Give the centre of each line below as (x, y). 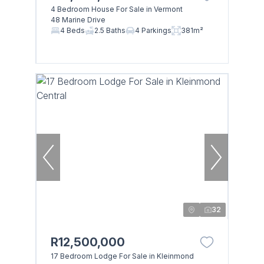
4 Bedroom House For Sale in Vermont (116, 9)
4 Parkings (153, 30)
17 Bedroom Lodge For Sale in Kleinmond (122, 256)
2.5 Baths (110, 30)
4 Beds (72, 30)
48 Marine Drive (78, 19)
